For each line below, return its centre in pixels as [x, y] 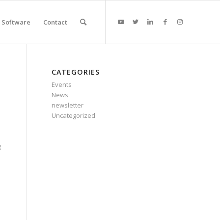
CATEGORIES [76, 72]
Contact [55, 22]
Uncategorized [74, 115]
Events [62, 84]
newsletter [68, 105]
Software [16, 22]
